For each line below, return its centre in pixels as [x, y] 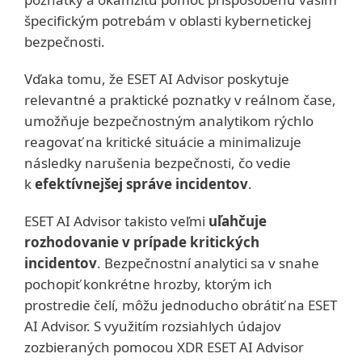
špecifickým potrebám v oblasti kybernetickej [168, 20]
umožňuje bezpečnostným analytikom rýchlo [169, 120]
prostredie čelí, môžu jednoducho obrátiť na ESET [181, 305]
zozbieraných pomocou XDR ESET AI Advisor [164, 347]
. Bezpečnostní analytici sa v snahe [208, 263]
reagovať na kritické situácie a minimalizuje [163, 141]
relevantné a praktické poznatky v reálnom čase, [180, 99]
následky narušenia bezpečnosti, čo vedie [158, 162]
